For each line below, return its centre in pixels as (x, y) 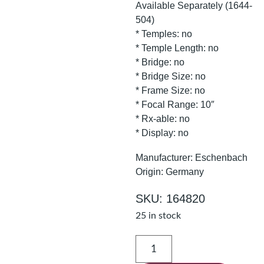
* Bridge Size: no (171, 76)
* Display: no (162, 133)
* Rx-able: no (163, 118)
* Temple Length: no (177, 48)
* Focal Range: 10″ (175, 104)
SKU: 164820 (171, 198)
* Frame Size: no (171, 90)
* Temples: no (164, 34)
